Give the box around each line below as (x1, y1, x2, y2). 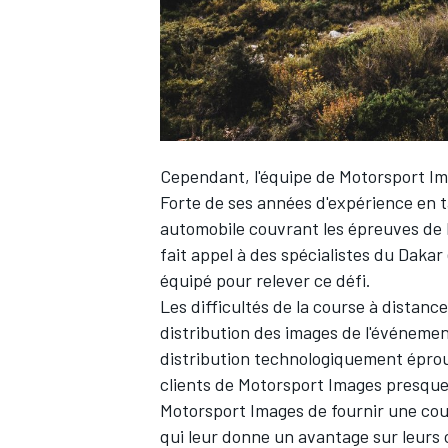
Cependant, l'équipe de (160, 164, 339, 187)
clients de (160, 372, 238, 395)
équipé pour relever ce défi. (160, 268, 371, 291)
